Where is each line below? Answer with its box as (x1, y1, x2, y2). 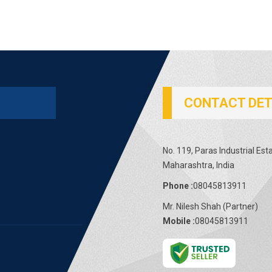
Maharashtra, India (163, 160, 234, 170)
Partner (226, 202, 255, 211)
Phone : (163, 181, 193, 191)
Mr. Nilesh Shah (163, 202, 221, 211)
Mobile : (163, 216, 195, 226)
